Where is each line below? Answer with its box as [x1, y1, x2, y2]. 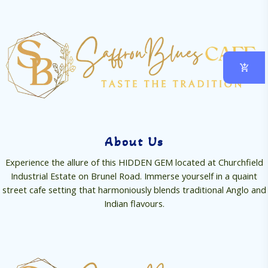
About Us [104, 133, 164, 150]
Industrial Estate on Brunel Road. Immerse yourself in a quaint [11, 169, 257, 182]
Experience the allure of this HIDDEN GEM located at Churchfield [5, 156, 263, 168]
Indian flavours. [103, 197, 165, 209]
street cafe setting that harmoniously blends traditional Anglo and [2, 183, 266, 196]
